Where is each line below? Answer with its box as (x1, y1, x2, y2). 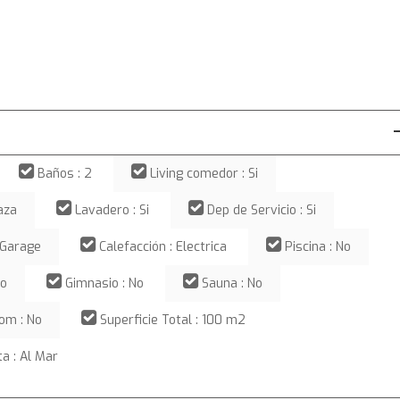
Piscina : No (285, 238, 351, 255)
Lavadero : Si (75, 202, 149, 219)
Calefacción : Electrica (99, 238, 227, 255)
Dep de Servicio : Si (207, 202, 316, 219)
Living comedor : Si (150, 165, 258, 182)
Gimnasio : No (65, 275, 144, 292)
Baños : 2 (37, 165, 92, 182)
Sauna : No (202, 275, 262, 292)
